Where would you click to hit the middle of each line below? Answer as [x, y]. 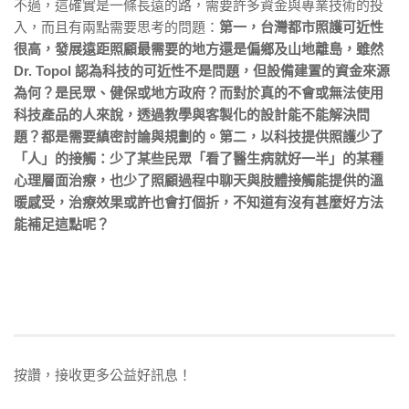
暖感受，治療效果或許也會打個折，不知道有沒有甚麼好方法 [199, 202]
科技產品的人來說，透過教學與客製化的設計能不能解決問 [192, 115]
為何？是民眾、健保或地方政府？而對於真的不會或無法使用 [199, 93]
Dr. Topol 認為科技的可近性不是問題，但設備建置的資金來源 [202, 71]
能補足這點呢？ [62, 224]
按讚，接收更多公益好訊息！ [103, 375]
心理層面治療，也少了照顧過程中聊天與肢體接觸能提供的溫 [199, 180]
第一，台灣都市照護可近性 [301, 27]
